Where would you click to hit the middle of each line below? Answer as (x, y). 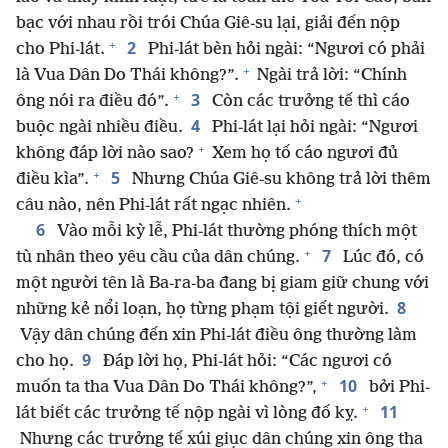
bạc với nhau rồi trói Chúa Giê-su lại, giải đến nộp (208, 24)
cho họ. (45, 362)
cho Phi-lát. (60, 50)
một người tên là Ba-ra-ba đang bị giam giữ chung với (222, 284)
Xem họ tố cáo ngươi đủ (303, 154)
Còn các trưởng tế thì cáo (309, 102)
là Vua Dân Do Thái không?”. (127, 76)
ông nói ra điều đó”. (92, 102)
